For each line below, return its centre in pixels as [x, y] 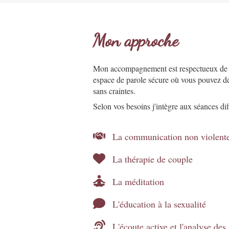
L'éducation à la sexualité [159, 204]
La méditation [139, 182]
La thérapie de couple [153, 159]
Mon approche [136, 41]
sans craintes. [114, 91]
